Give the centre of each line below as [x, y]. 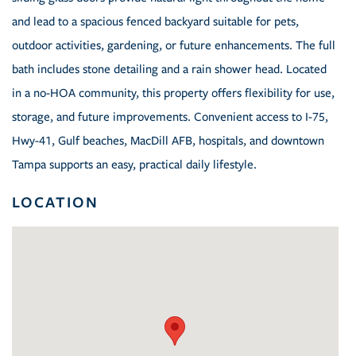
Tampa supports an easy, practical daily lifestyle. [134, 165]
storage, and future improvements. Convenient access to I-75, [170, 117]
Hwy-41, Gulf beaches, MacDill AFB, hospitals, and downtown [168, 141]
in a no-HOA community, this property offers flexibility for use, [173, 93]
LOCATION [55, 202]
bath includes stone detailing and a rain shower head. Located [169, 70]
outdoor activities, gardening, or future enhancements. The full [174, 46]
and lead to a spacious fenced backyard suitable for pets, [155, 22]
